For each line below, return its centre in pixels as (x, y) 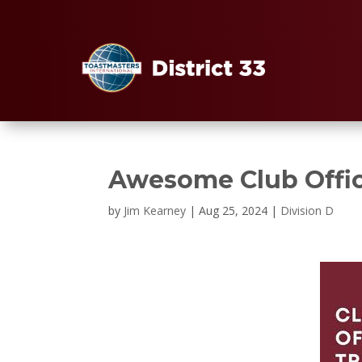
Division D (307, 211)
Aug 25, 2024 (234, 211)
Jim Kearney (155, 211)
